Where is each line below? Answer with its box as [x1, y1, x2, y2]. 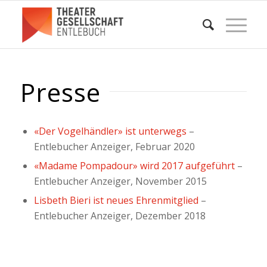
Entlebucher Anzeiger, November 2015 [33, 174, 207, 188]
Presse [20, 75, 101, 109]
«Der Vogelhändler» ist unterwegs [33, 124, 187, 138]
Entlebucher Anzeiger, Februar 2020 [33, 139, 195, 153]
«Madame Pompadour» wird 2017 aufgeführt [33, 159, 235, 172]
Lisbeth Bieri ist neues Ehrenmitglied [33, 193, 198, 207]
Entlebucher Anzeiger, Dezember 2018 [33, 209, 206, 222]
